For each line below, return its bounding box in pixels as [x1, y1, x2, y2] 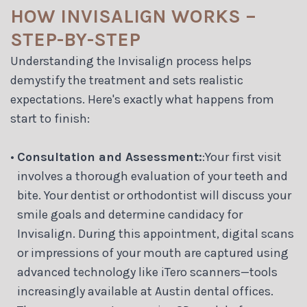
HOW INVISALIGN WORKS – [10, 5, 256, 28]
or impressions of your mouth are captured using [17, 245, 288, 261]
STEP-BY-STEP [10, 28, 140, 51]
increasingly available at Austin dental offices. [17, 284, 273, 299]
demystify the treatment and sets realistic [10, 73, 243, 88]
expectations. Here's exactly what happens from [10, 92, 274, 108]
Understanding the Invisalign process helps [10, 53, 251, 69]
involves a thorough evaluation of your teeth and [17, 169, 288, 184]
